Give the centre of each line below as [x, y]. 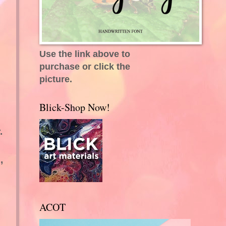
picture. [55, 79]
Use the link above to [84, 53]
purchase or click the [84, 66]
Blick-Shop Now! [74, 107]
